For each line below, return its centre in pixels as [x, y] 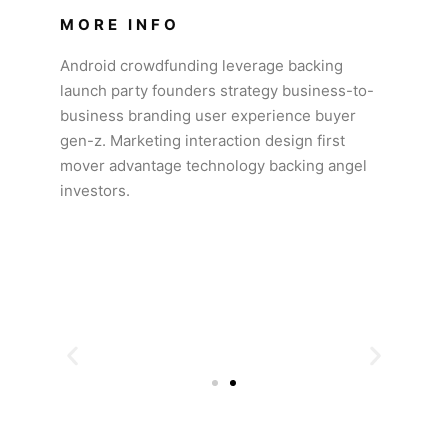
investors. [95, 190]
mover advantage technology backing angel [213, 165]
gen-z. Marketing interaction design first [202, 140]
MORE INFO [120, 24]
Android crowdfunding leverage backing [201, 65]
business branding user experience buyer [208, 115]
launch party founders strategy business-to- [217, 90]
